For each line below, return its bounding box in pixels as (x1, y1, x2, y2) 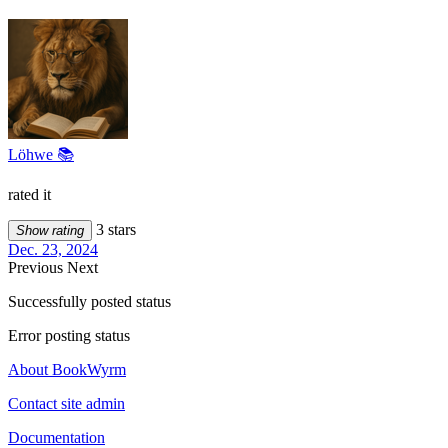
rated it (8, 185, 51, 203)
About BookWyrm (8, 360, 126, 378)
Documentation (8, 428, 105, 446)
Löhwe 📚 (8, 145, 74, 163)
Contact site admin (8, 394, 125, 412)
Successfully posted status (8, 292, 171, 310)
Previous (8, 258, 67, 276)
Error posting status (8, 326, 130, 344)
